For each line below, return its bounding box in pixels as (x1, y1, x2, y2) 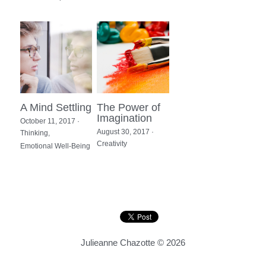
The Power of (97, 101, 161, 113)
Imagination (97, 112, 153, 124)
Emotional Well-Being (20, 141, 90, 150)
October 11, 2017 (20, 116, 75, 125)
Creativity (97, 139, 128, 148)
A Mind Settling (20, 101, 91, 113)
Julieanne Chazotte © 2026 (81, 237, 185, 248)
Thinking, (20, 128, 50, 137)
